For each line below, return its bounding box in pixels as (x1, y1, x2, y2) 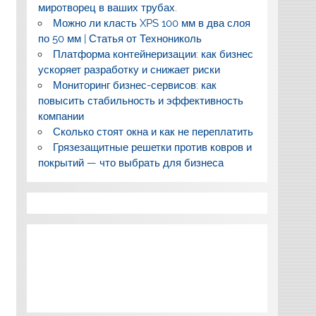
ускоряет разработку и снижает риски (37, 63, 220, 77)
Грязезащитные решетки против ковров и (52, 141, 252, 154)
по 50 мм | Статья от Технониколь (37, 32, 202, 46)
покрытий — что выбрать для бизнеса (37, 157, 224, 170)
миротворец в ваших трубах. (37, 1, 177, 15)
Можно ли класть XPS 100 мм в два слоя (52, 17, 250, 30)
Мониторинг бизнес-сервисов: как (52, 79, 217, 92)
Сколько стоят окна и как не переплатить (52, 126, 253, 139)
